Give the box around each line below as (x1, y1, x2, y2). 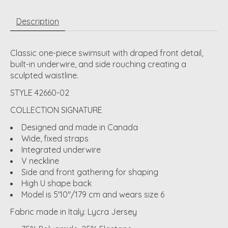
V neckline (21, 155, 59, 166)
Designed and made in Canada (21, 122, 138, 132)
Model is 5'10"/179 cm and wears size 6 (21, 189, 164, 199)
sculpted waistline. (10, 70, 78, 80)
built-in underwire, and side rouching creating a (10, 59, 186, 69)
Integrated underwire (21, 144, 101, 155)
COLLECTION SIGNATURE (10, 104, 102, 115)
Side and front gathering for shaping (21, 166, 158, 177)
